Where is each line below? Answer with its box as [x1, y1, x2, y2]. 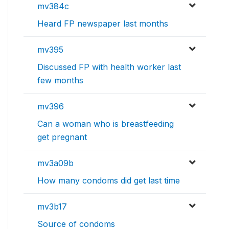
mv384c [37, 1, 69, 12]
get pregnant [37, 132, 87, 143]
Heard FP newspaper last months [37, 18, 168, 29]
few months [37, 75, 83, 86]
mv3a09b [37, 158, 74, 169]
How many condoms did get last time [37, 175, 180, 186]
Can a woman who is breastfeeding [37, 119, 174, 129]
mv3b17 [37, 201, 67, 212]
